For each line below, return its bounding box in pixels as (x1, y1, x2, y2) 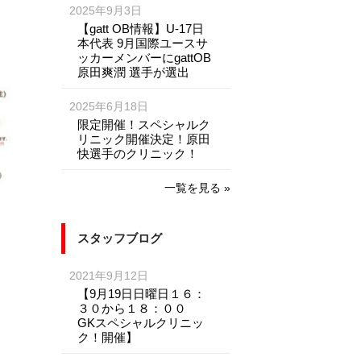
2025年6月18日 (69, 100, 151, 113)
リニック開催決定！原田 (77, 131, 210, 146)
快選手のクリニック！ (77, 146, 198, 160)
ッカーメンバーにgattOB (77, 50, 211, 64)
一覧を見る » (164, 181, 230, 194)
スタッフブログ (77, 230, 162, 245)
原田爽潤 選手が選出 (77, 64, 189, 79)
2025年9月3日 (69, 4, 145, 17)
